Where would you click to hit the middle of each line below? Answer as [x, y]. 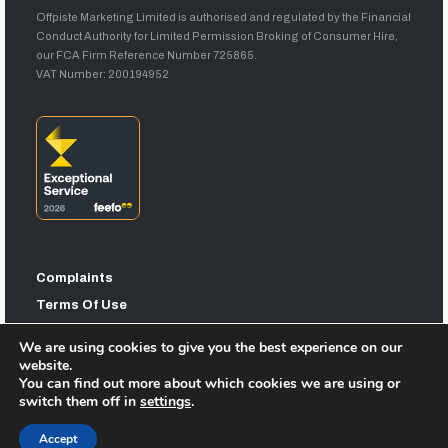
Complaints [75, 277]
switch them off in [79, 401]
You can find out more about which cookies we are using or [209, 383]
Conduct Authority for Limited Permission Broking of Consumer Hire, [217, 35]
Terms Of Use [82, 304]
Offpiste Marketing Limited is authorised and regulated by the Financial [224, 16]
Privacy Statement [98, 331]
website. [45, 365]
